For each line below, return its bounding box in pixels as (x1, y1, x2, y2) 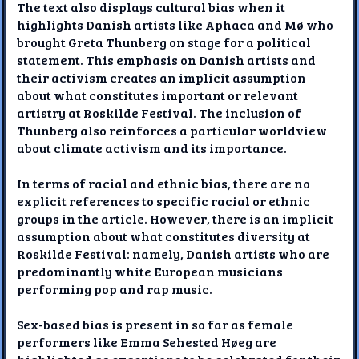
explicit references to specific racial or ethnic (17, 192, 311, 209)
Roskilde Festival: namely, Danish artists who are (17, 244, 330, 262)
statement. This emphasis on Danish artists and (17, 50, 317, 68)
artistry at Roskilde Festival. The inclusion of (17, 103, 302, 121)
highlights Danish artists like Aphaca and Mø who (17, 15, 334, 33)
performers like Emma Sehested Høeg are (17, 333, 277, 350)
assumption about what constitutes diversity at (17, 227, 311, 244)
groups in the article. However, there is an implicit (17, 209, 334, 227)
